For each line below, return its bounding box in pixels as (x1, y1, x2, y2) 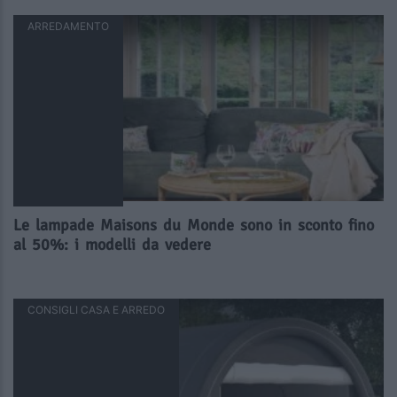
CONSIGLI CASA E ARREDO (27, 303, 165, 317)
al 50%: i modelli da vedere (13, 235, 211, 255)
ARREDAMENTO (27, 19, 109, 34)
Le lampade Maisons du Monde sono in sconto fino (13, 215, 374, 236)
